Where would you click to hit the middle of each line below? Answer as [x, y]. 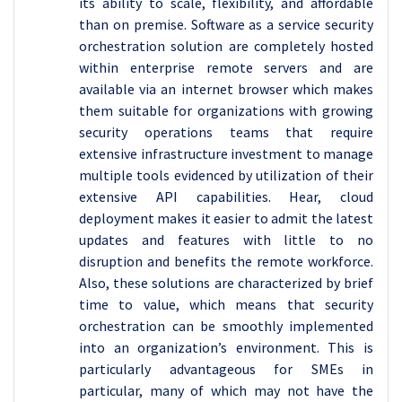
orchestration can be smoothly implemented [226, 326]
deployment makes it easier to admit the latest [226, 218]
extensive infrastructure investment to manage [226, 153]
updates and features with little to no [226, 240]
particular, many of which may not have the [226, 390]
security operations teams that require [226, 132]
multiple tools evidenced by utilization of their [226, 175]
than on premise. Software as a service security [226, 24]
